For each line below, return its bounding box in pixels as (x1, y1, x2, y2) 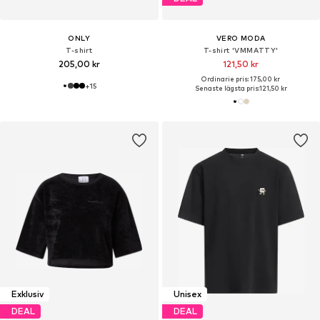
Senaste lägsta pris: (194, 84, 259, 92)
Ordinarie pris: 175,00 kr (201, 74, 281, 83)
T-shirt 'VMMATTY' (203, 45, 279, 54)
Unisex (173, 289, 201, 300)
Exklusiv (11, 289, 44, 300)
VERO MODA (216, 33, 266, 42)
